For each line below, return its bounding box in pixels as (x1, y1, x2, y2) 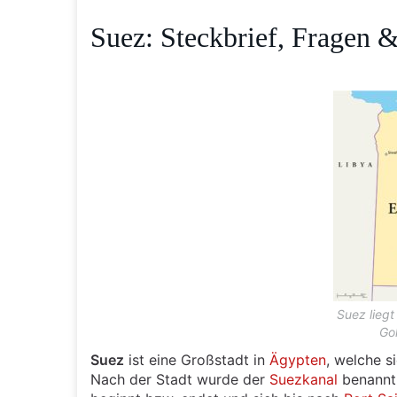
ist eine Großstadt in (124, 351, 269, 369)
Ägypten (269, 351, 326, 369)
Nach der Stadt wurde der (90, 370, 269, 388)
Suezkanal (269, 370, 338, 388)
